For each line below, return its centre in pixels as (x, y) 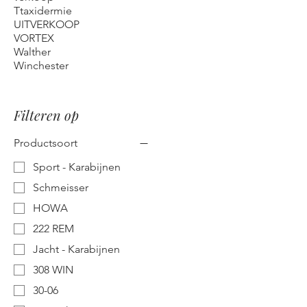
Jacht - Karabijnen (76, 249)
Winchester (41, 65)
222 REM (53, 229)
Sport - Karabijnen (77, 167)
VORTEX (34, 38)
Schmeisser (61, 188)
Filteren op (46, 115)
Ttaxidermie (43, 11)
